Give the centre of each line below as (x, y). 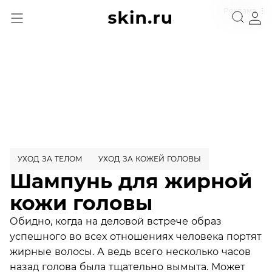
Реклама (240, 11)
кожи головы (81, 203)
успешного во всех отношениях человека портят (136, 236)
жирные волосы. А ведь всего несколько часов (130, 251)
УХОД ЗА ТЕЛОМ (50, 159)
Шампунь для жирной (131, 181)
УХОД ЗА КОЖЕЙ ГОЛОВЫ (150, 159)
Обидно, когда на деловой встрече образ (116, 221)
